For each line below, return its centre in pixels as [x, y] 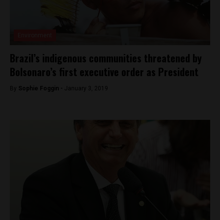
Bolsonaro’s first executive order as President [104, 72]
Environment [35, 35]
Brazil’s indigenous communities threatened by [106, 58]
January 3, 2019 [86, 88]
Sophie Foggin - [41, 88]
